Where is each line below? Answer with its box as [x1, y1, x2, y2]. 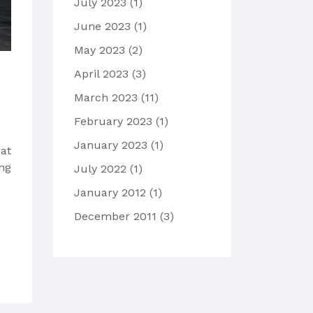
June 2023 [74, 20, 134, 33]
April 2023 [74, 67, 132, 80]
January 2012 [74, 186, 150, 199]
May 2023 [74, 43, 129, 57]
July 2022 [74, 162, 130, 175]
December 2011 [74, 210, 160, 223]
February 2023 [74, 115, 156, 128]
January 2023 [74, 138, 151, 152]
